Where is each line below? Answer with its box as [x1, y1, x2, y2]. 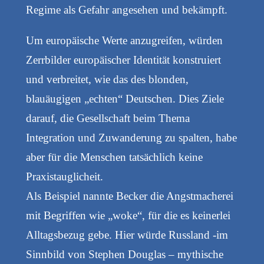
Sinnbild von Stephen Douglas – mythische [25, 248, 223, 261]
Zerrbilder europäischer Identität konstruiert [25, 54, 221, 67]
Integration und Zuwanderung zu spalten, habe [25, 131, 237, 144]
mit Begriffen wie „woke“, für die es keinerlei [25, 209, 230, 222]
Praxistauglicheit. [25, 170, 103, 183]
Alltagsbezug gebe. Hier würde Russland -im [25, 229, 228, 242]
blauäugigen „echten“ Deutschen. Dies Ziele [25, 93, 224, 105]
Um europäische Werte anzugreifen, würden [25, 34, 223, 47]
